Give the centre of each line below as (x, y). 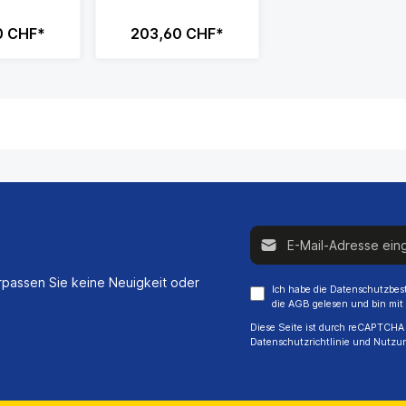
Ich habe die (301, 290)
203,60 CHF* (177, 33)
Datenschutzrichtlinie (300, 343)
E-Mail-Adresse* (298, 235)
